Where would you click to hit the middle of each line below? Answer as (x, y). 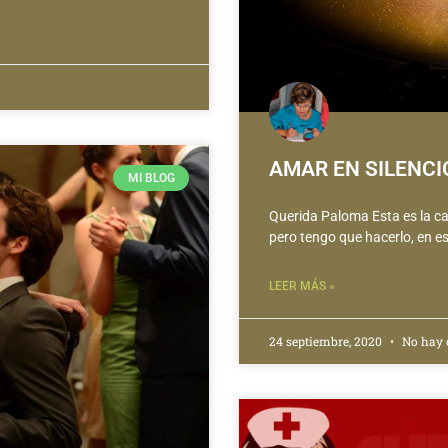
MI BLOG (151, 177)
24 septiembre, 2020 (327, 340)
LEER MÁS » (302, 285)
